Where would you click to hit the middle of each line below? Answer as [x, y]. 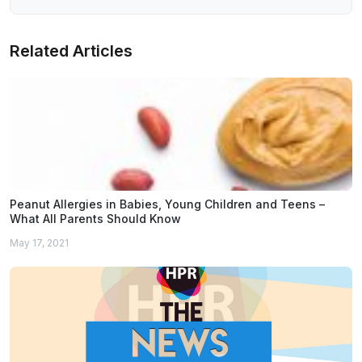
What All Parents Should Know [95, 218]
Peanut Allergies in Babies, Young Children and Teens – [167, 204]
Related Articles [71, 51]
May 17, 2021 [39, 242]
